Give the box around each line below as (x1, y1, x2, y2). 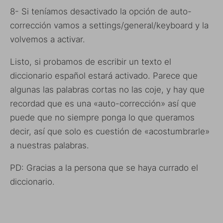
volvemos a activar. (10, 34, 85, 44)
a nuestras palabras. (10, 140, 89, 150)
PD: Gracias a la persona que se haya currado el (10, 162, 198, 173)
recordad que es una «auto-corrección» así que (10, 98, 196, 109)
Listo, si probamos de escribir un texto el (10, 56, 171, 67)
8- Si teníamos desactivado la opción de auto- (10, 6, 192, 16)
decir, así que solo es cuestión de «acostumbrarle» (10, 126, 210, 136)
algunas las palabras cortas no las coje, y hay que (10, 84, 205, 95)
